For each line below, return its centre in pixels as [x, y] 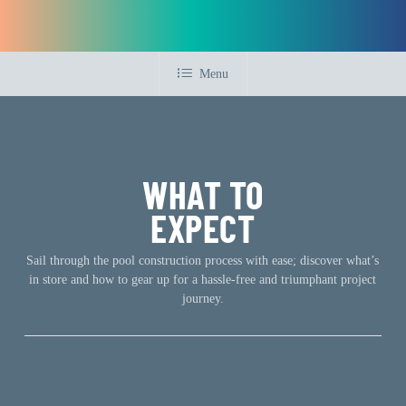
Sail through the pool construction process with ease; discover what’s [203, 260]
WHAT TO [203, 194]
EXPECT [203, 227]
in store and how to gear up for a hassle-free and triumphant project [203, 279]
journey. [203, 298]
